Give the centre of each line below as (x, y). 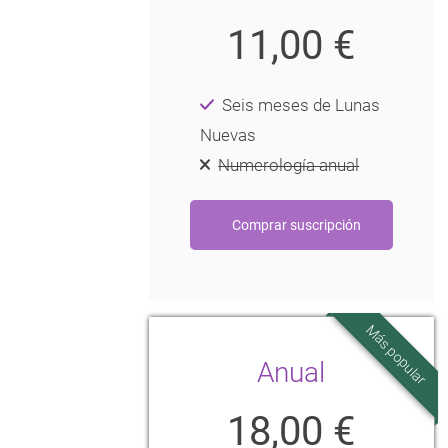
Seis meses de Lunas (301, 105)
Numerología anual (289, 165)
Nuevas (227, 135)
